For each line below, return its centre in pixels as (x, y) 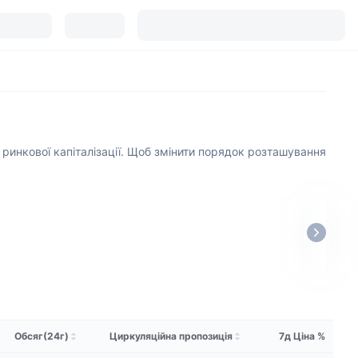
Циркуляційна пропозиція (171, 336)
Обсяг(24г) (42, 336)
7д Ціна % (302, 336)
